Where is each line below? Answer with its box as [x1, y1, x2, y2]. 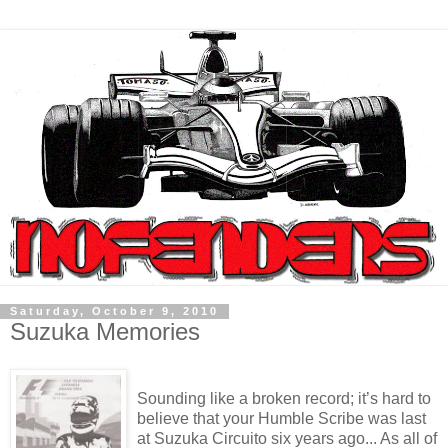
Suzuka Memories [10, 317, 200, 345]
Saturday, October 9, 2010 [10, 305, 219, 318]
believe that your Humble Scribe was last [137, 410, 426, 428]
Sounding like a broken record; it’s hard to [137, 390, 431, 408]
